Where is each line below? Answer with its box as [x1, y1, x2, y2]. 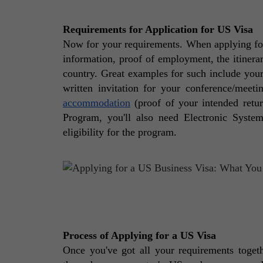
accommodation [63, 96, 130, 109]
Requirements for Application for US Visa [63, 23, 253, 35]
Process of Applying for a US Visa [63, 230, 216, 242]
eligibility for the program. [63, 126, 180, 138]
